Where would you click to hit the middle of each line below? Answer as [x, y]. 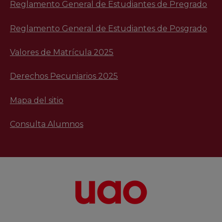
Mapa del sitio [37, 100]
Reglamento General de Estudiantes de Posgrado [109, 28]
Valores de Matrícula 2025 [62, 52]
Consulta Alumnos [47, 124]
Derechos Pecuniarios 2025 [64, 76]
